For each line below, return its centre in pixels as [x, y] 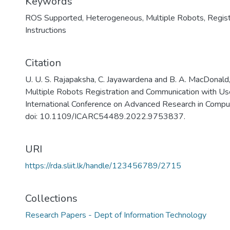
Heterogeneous [114, 18]
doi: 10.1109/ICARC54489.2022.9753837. [105, 117]
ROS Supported [54, 18]
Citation [43, 63]
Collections [51, 198]
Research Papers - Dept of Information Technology [116, 215]
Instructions [46, 30]
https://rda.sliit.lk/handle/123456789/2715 [103, 166]
